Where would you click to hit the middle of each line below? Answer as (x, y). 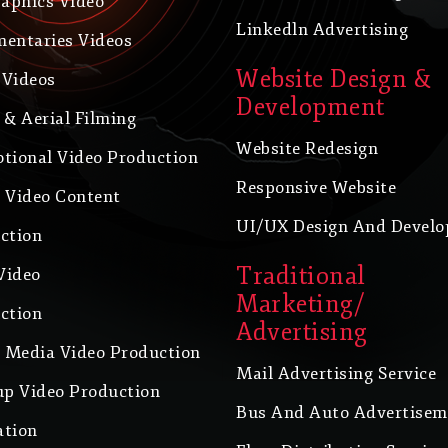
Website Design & (333, 79)
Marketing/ (300, 304)
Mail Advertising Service (336, 374)
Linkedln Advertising (322, 30)
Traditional (301, 276)
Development (310, 107)
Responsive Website (316, 188)
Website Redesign (307, 149)
